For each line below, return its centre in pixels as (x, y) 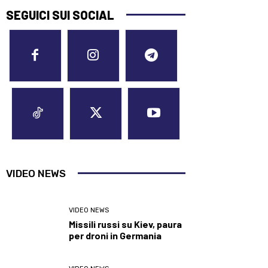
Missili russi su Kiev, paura (125, 224)
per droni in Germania (115, 235)
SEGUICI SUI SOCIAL (60, 15)
